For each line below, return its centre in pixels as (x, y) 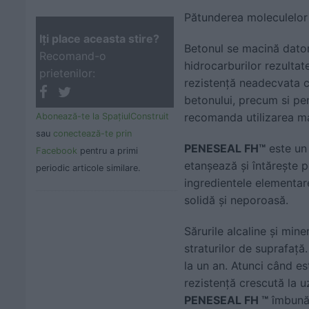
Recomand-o (73, 56)
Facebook (57, 150)
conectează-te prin (92, 133)
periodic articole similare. (88, 168)
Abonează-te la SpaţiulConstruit (102, 116)
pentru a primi (108, 150)
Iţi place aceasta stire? (99, 39)
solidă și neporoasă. (236, 200)
